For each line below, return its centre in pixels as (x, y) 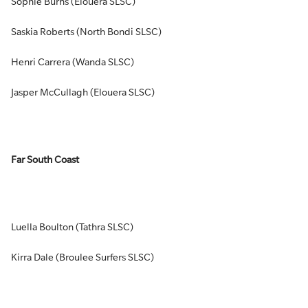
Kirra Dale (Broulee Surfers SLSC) (82, 257)
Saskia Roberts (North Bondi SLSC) (86, 32)
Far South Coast (45, 159)
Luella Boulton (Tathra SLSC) (72, 227)
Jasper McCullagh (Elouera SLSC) (83, 92)
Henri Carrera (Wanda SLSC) (73, 62)
